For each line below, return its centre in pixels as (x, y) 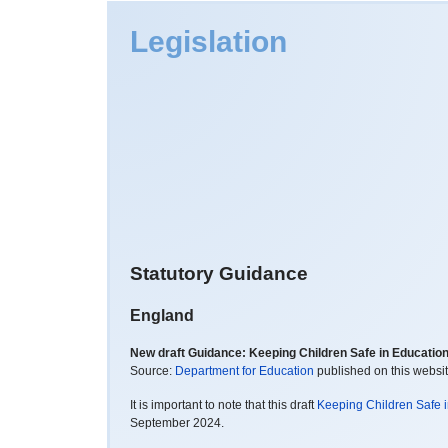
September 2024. (177, 423)
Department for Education (244, 371)
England (162, 316)
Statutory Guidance (219, 274)
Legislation (208, 41)
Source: (152, 371)
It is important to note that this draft (223, 405)
